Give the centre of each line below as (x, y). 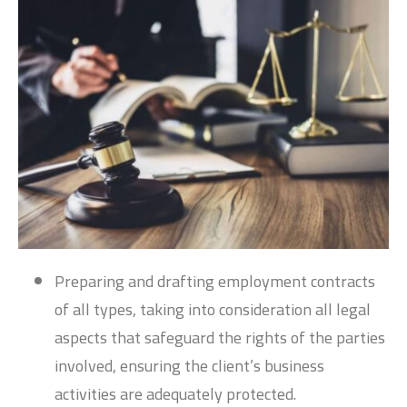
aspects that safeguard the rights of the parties (220, 338)
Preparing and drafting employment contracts (215, 282)
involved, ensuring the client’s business (189, 366)
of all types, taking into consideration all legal (213, 310)
